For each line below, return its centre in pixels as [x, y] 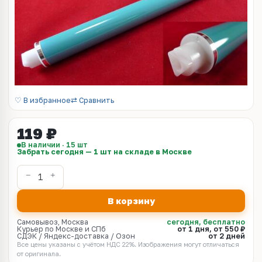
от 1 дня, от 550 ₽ [211, 229]
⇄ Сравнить [92, 100]
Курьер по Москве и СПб [61, 229]
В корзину [131, 201]
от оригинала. [39, 254]
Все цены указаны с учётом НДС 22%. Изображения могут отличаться [128, 244]
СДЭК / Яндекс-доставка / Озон [76, 236]
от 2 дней [227, 236]
